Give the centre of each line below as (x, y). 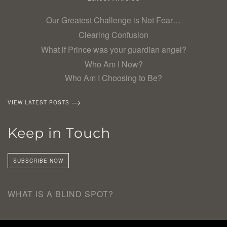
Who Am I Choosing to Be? (113, 78)
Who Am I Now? (113, 64)
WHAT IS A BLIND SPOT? (61, 194)
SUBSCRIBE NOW (38, 160)
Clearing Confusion (113, 35)
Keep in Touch (59, 133)
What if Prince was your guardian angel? (113, 49)
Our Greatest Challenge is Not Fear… (113, 20)
